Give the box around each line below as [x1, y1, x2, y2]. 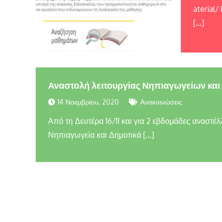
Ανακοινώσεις [140, 98, 182, 106]
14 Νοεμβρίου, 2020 [57, 98, 119, 106]
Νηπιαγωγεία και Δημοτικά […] [48, 130, 154, 140]
